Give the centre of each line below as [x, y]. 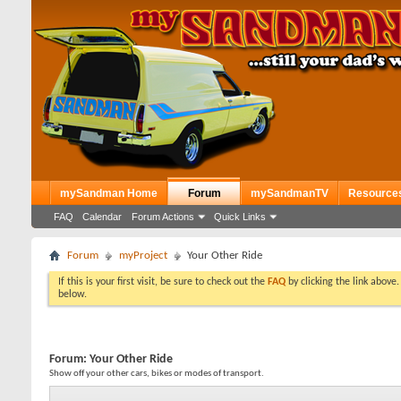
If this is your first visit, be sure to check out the [163, 282]
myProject [143, 256]
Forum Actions [163, 217]
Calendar [102, 217]
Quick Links [240, 217]
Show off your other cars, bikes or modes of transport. [157, 374]
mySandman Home [109, 193]
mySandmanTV [290, 193]
